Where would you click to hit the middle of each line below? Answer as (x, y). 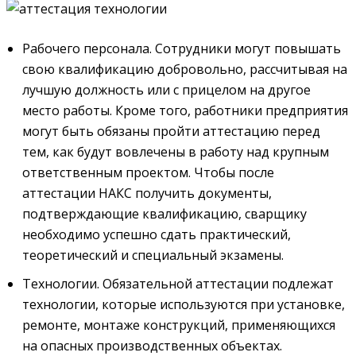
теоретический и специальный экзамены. (153, 255)
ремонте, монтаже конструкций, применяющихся (179, 325)
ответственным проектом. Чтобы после (148, 173)
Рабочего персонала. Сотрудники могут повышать (182, 49)
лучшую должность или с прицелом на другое (166, 90)
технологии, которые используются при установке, (184, 305)
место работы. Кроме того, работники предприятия (185, 111)
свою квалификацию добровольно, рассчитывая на (185, 70)
